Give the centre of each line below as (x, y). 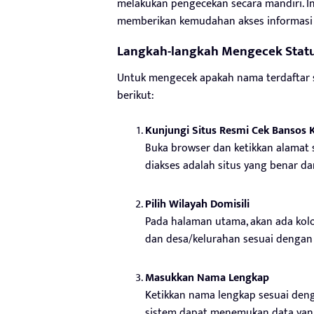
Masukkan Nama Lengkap (207, 278)
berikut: (136, 95)
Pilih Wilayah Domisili (197, 204)
